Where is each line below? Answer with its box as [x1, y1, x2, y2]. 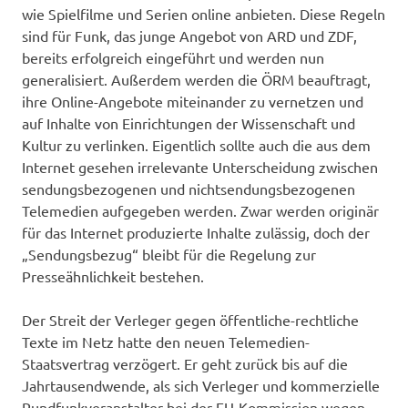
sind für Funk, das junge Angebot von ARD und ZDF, [22, 25, 357, 45]
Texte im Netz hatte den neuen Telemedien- [22, 331, 310, 351]
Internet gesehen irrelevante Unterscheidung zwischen [22, 157, 378, 176]
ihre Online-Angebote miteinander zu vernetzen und [22, 91, 363, 110]
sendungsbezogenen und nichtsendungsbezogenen [22, 178, 355, 198]
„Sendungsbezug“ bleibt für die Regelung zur [22, 244, 316, 263]
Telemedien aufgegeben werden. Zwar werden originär [22, 200, 379, 219]
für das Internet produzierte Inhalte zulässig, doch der [22, 222, 370, 241]
